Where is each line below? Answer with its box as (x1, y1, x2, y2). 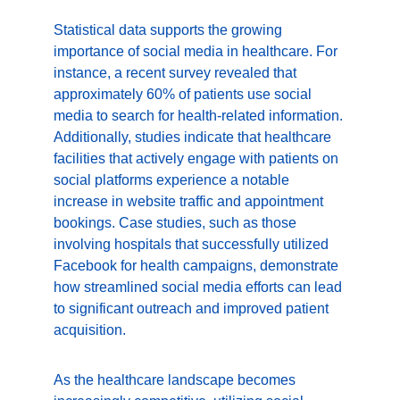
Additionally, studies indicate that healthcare (54, 129, 335, 145)
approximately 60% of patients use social (54, 87, 315, 102)
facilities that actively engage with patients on (54, 151, 342, 166)
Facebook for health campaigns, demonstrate (54, 258, 342, 273)
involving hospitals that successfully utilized (54, 237, 332, 252)
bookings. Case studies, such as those (54, 215, 300, 230)
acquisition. (54, 322, 126, 337)
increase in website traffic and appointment (54, 194, 327, 209)
